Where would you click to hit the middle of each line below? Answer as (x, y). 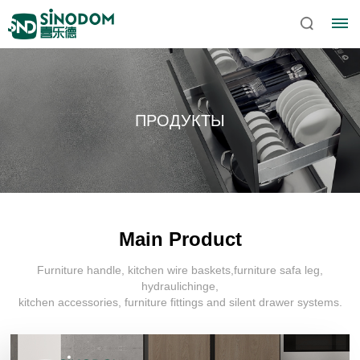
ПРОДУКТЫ (180, 121)
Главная (134, 284)
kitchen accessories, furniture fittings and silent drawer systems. (180, 302)
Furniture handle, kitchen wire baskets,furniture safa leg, (180, 270)
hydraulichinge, (180, 286)
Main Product (180, 239)
